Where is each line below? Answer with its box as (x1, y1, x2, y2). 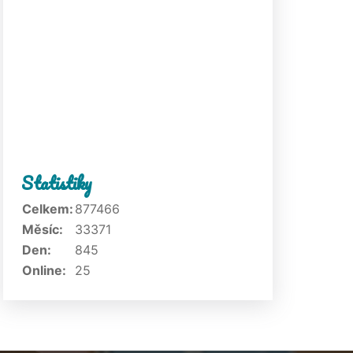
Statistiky (21, 169, 92, 197)
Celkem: (22, 201, 73, 217)
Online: (22, 262, 66, 278)
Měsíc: (22, 221, 63, 237)
